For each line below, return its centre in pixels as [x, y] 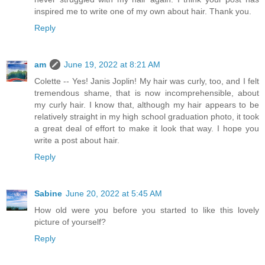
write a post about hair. [77, 140]
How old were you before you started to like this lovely [147, 210]
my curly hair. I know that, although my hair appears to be [147, 105]
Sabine [48, 194]
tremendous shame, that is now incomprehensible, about [147, 93]
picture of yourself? [70, 222]
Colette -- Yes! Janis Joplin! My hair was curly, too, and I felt [147, 81]
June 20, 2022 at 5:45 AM [114, 194]
